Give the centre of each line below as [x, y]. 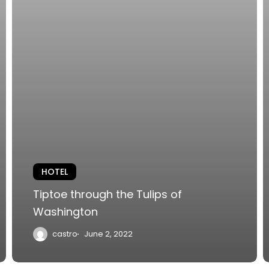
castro [65, 234]
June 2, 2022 [108, 234]
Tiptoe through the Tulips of [107, 195]
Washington [65, 212]
